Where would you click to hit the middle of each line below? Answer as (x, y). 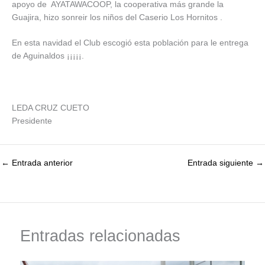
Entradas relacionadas (101, 235)
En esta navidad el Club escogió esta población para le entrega (130, 43)
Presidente (32, 121)
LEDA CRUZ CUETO (51, 108)
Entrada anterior (41, 163)
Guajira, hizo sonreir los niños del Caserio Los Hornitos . (117, 17)
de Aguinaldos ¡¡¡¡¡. (48, 56)
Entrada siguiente (222, 163)
